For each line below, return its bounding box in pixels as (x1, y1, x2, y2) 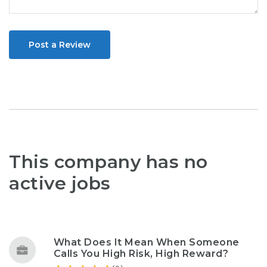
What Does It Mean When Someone (53, 237, 240, 248)
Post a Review (29, 39, 91, 50)
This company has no (9, 150, 208, 173)
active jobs (9, 172, 111, 194)
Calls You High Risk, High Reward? (53, 248, 229, 259)
